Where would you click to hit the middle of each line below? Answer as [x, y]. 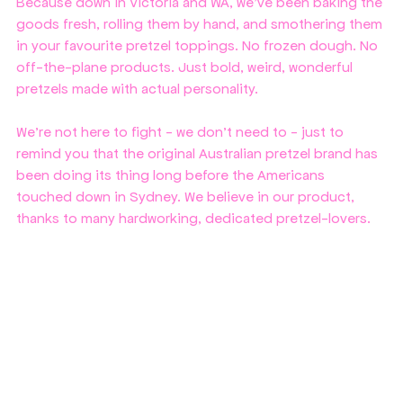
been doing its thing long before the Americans [172, 175]
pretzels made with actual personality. [137, 89]
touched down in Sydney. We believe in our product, [187, 197]
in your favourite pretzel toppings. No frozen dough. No [199, 46]
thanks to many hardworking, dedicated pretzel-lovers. [193, 219]
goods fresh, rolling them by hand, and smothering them [201, 24]
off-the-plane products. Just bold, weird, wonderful [186, 67]
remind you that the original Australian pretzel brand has [199, 154]
